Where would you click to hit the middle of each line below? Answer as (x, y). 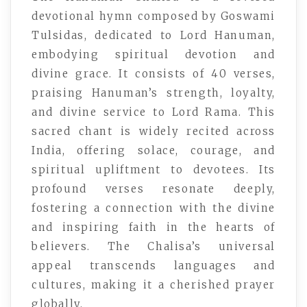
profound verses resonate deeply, (153, 188)
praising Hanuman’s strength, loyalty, (153, 93)
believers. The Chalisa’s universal (153, 246)
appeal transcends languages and (153, 265)
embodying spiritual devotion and (153, 54)
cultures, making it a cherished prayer (153, 284)
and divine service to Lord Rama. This (153, 112)
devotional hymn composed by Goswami (154, 16)
